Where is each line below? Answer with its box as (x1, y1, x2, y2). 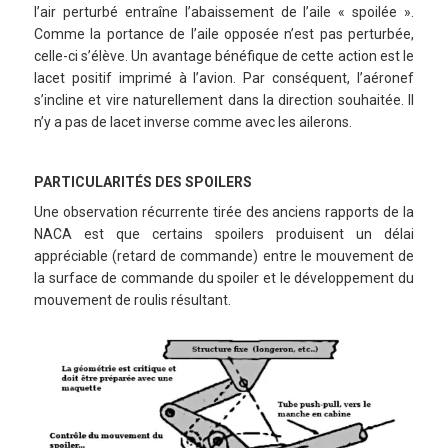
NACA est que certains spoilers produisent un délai (34, 225, 414, 242)
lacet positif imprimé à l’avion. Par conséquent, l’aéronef (34, 69, 414, 86)
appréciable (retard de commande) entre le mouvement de (34, 247, 414, 264)
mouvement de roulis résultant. (34, 291, 231, 308)
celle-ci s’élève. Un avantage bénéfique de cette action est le (34, 47, 414, 64)
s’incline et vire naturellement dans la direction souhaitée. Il (34, 91, 414, 108)
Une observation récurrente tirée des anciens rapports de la (34, 203, 414, 220)
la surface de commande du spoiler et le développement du (34, 269, 414, 286)
